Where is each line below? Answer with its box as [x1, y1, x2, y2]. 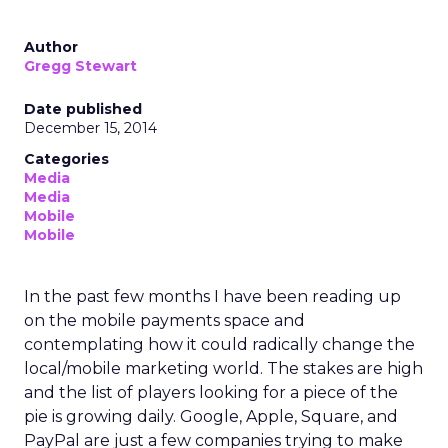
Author [24, 38, 78, 56]
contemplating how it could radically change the [24, 335, 415, 354]
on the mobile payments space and [24, 311, 305, 330]
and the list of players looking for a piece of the [24, 383, 398, 402]
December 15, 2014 [24, 119, 157, 137]
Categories [24, 150, 109, 168]
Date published [24, 100, 142, 118]
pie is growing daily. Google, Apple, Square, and [24, 407, 398, 426]
